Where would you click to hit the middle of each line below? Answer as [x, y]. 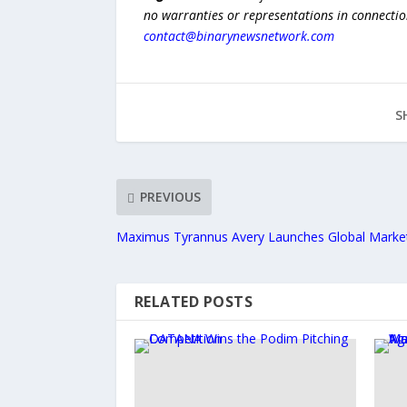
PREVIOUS [170, 197]
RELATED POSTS [194, 301]
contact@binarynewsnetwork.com [238, 35]
